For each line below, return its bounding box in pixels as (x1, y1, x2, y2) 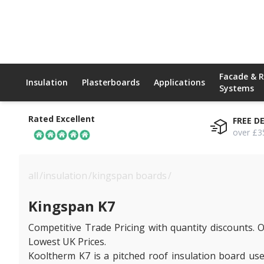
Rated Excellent (28, 113, 95, 124)
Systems (219, 82, 254, 94)
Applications (154, 77, 205, 88)
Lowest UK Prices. (28, 235, 106, 248)
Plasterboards (82, 77, 140, 88)
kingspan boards (92, 169, 167, 182)
